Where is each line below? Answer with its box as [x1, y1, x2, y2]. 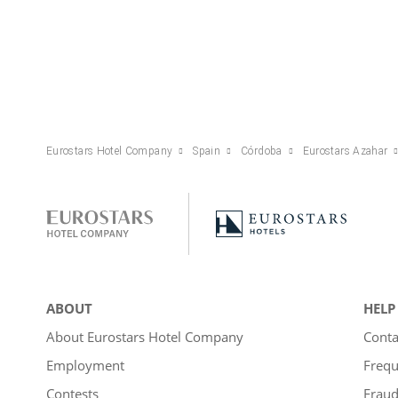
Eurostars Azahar [302, 144, 388, 157]
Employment [46, 355, 124, 374]
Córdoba [241, 144, 283, 157]
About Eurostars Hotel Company [46, 327, 243, 346]
